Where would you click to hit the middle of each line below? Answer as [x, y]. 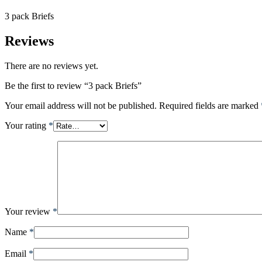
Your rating [27, 126]
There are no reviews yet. [51, 66]
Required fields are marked [210, 106]
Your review [29, 212]
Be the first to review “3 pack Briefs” [73, 86]
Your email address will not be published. [81, 106]
